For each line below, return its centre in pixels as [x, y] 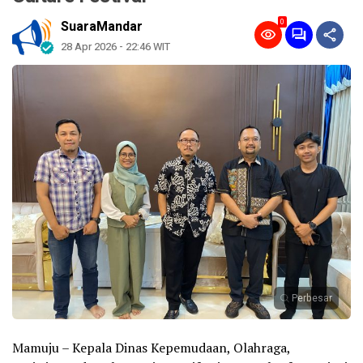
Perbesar [312, 298]
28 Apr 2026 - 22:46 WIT [115, 47]
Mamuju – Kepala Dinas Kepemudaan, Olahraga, [151, 347]
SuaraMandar [102, 27]
